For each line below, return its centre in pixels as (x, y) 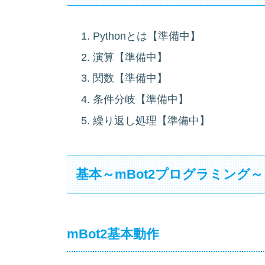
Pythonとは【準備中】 (146, 36)
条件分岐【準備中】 (140, 99)
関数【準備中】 (130, 78)
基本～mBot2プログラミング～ (170, 174)
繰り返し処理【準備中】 (151, 120)
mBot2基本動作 (113, 234)
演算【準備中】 (130, 57)
